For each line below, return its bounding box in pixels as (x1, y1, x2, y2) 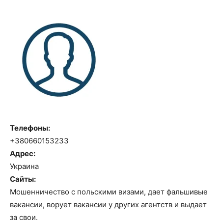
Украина (10, 162, 39, 171)
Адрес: (10, 149, 35, 158)
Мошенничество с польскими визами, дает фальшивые (10, 187, 208, 196)
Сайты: (10, 174, 36, 184)
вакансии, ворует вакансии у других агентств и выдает (10, 200, 207, 209)
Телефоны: (10, 123, 50, 133)
